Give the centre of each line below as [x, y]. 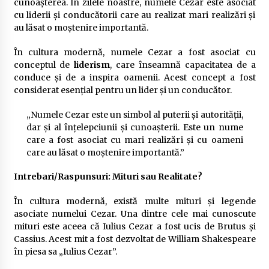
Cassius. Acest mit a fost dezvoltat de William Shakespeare [134, 239]
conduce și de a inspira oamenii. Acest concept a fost [134, 77]
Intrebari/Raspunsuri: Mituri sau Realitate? [108, 176]
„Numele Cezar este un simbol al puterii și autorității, [134, 115]
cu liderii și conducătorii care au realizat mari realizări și [134, 15]
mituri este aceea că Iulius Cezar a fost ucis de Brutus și [134, 226]
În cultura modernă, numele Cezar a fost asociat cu [134, 52]
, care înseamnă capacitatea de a [183, 65]
